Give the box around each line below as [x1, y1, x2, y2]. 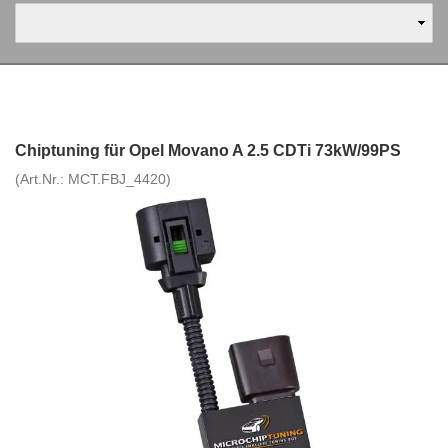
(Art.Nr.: [15, 171, 68, 187]
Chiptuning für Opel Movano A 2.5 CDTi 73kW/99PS [15, 142, 401, 159]
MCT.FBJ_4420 [68, 171, 166, 187]
